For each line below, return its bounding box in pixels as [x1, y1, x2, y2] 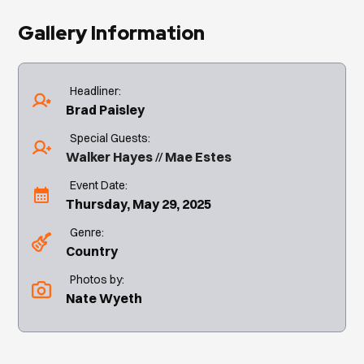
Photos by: [70, 271, 125, 287]
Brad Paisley [66, 101, 145, 118]
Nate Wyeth [66, 289, 143, 306]
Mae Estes [165, 148, 232, 165]
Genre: [70, 224, 105, 240]
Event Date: [70, 177, 128, 193]
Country [66, 242, 119, 259]
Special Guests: [70, 130, 151, 145]
